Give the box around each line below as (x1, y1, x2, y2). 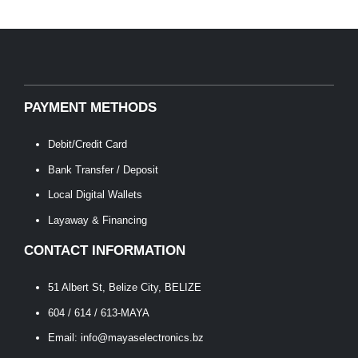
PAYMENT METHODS (24, 100, 157, 116)
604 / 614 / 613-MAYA (47, 306, 149, 319)
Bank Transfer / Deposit (47, 163, 158, 176)
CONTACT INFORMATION (24, 243, 185, 259)
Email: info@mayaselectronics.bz (47, 331, 204, 344)
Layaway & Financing (47, 213, 147, 226)
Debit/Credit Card (47, 138, 127, 151)
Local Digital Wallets (47, 189, 142, 201)
